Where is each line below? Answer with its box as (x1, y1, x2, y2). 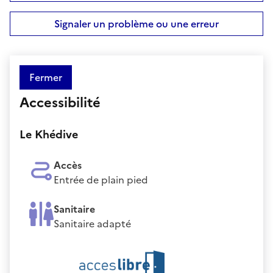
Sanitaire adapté (54, 216, 131, 231)
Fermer (29, 69, 62, 85)
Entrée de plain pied (54, 172, 148, 187)
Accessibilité (19, 92, 101, 113)
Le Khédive (19, 126, 78, 143)
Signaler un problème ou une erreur (54, 16, 219, 31)
